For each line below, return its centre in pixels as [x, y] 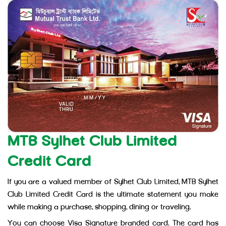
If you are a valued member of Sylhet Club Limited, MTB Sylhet [113, 183]
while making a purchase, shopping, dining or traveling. [99, 208]
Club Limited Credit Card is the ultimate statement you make [113, 195]
